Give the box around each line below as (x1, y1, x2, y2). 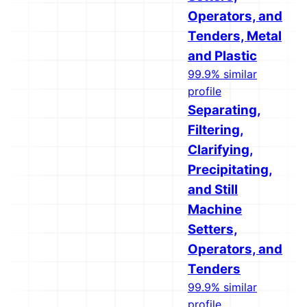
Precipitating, (188, 162, 273, 177)
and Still (188, 182, 238, 197)
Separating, (188, 102, 261, 118)
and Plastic (188, 48, 257, 64)
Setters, (188, 221, 238, 237)
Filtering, (188, 122, 244, 138)
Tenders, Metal (188, 28, 282, 44)
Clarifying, (188, 142, 254, 158)
